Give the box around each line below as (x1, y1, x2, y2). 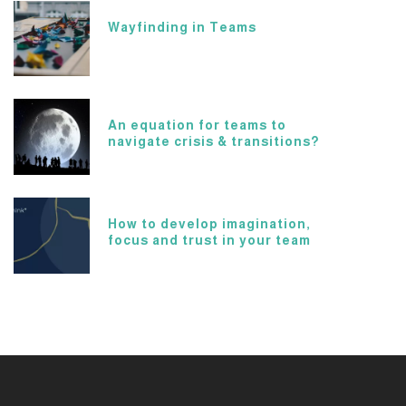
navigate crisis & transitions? (107, 134, 320, 150)
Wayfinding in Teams (107, 19, 256, 34)
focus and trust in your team (107, 232, 311, 247)
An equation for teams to (107, 118, 286, 133)
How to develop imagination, (107, 216, 311, 231)
